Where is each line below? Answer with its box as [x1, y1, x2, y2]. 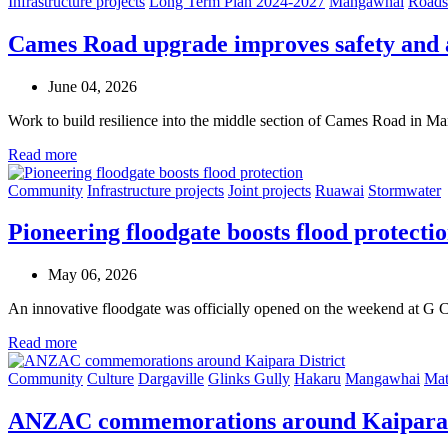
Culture [87, 370, 134, 388]
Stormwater [368, 181, 441, 199]
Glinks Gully [208, 370, 290, 388]
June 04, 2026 [48, 77, 137, 95]
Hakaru [294, 370, 341, 388]
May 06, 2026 [48, 266, 137, 284]
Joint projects [228, 181, 311, 199]
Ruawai [315, 181, 364, 199]
